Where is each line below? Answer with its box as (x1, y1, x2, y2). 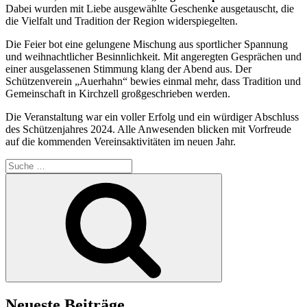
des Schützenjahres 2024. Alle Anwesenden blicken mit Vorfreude (5, 123, 291, 136)
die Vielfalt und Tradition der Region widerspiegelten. (5, 15, 238, 27)
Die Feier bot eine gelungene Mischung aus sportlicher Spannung (5, 38, 288, 51)
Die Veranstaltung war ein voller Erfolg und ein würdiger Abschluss (5, 111, 299, 123)
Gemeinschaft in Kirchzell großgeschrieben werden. (5, 88, 230, 100)
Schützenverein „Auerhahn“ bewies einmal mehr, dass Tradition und (5, 75, 301, 88)
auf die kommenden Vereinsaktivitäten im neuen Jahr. (5, 136, 236, 148)
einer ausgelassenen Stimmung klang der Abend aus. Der (5, 63, 251, 75)
